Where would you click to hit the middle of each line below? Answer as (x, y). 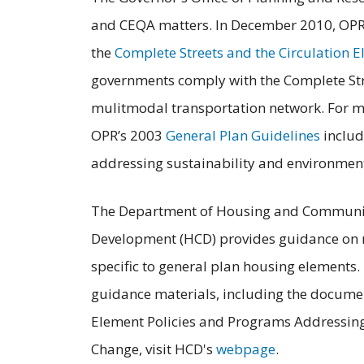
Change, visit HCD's (154, 349)
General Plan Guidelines (243, 136)
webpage (246, 349)
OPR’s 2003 (128, 136)
